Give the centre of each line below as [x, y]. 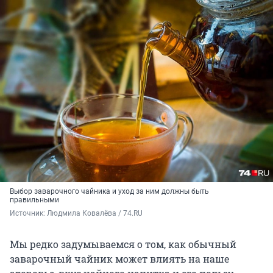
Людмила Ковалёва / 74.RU [95, 213]
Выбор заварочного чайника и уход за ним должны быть [109, 191]
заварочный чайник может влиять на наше [119, 258]
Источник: [28, 213]
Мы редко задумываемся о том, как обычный [123, 244]
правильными [34, 200]
